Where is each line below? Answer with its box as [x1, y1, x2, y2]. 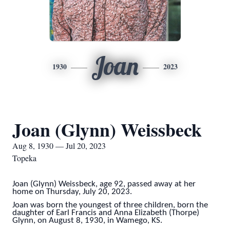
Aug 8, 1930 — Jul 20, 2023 [12, 140, 106, 151]
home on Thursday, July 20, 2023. [12, 188, 132, 196]
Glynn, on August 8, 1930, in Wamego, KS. [12, 216, 162, 225]
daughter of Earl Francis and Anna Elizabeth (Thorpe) [12, 208, 199, 217]
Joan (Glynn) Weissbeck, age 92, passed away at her [12, 180, 196, 188]
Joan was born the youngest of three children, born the [12, 201, 208, 209]
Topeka [12, 152, 36, 163]
